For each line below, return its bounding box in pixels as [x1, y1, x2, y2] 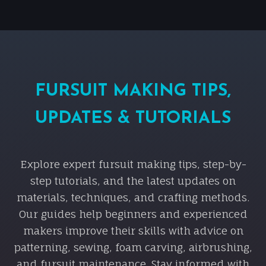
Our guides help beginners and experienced [18, 207, 248, 220]
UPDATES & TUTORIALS [35, 109, 231, 127]
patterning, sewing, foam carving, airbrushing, [14, 240, 252, 254]
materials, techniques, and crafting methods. [17, 191, 249, 204]
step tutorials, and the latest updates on [30, 174, 236, 187]
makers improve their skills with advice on [23, 224, 243, 237]
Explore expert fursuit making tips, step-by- [20, 157, 246, 170]
